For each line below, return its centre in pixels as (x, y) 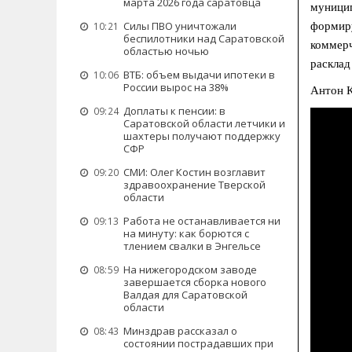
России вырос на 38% (176, 87)
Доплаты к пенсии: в (174, 111)
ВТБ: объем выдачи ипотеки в (199, 75)
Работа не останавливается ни (202, 221)
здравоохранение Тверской (194, 185)
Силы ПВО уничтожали (180, 26)
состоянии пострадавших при (198, 343)
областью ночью (166, 51)
